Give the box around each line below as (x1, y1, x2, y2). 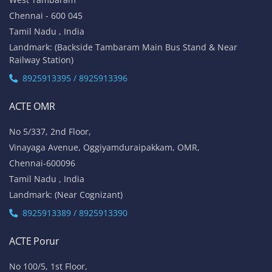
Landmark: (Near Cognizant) (9, 188, 123, 200)
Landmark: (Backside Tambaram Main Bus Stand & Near (9, 41, 237, 53)
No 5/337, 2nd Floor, (9, 125, 91, 137)
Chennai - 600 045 (9, 9, 83, 21)
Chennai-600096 (9, 157, 75, 169)
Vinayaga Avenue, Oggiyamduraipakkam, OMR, (9, 141, 200, 153)
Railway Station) (9, 53, 73, 66)
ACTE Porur (9, 234, 59, 248)
